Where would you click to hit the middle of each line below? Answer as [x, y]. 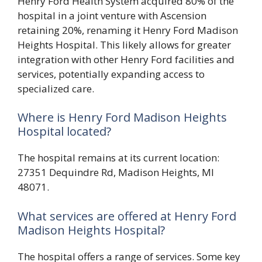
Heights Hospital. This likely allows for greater [124, 44]
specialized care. [56, 88]
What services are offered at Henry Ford [127, 216]
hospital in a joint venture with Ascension [112, 15]
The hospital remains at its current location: [118, 158]
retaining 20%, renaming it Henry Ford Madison [128, 30]
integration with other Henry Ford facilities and [126, 59]
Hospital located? [64, 132]
